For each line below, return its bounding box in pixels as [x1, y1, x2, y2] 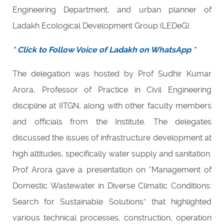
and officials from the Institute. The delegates [12, 116, 211, 126]
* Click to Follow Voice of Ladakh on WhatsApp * [12, 44, 196, 54]
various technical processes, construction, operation [12, 212, 211, 222]
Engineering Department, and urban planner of [12, 4, 211, 14]
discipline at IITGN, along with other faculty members [12, 100, 211, 110]
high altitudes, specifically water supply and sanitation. [12, 148, 211, 158]
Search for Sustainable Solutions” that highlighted [12, 196, 211, 206]
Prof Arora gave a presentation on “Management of [12, 164, 211, 174]
